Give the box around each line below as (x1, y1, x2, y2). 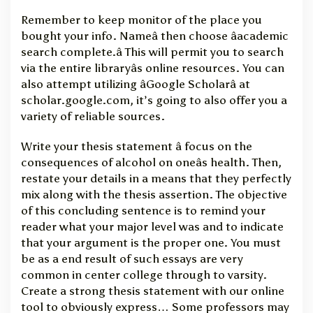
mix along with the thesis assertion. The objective (21, 187, 287, 201)
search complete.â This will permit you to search (21, 45, 284, 59)
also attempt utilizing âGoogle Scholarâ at (21, 77, 250, 91)
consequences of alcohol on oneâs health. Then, (21, 155, 282, 169)
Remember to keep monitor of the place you (21, 13, 262, 27)
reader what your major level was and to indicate (21, 219, 284, 233)
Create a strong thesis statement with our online (21, 284, 284, 298)
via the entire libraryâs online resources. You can (21, 61, 284, 75)
